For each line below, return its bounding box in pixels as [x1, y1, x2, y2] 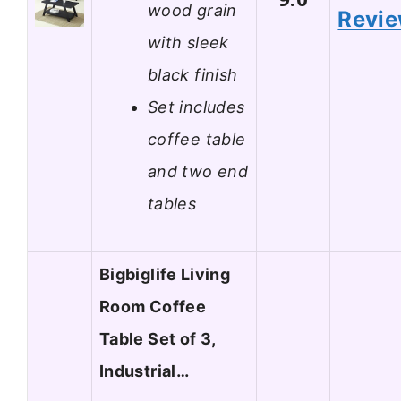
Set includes [148, 97, 245, 116]
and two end [148, 161, 248, 181]
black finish [148, 64, 238, 84]
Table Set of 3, [99, 329, 216, 349]
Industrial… [99, 362, 189, 381]
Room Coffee [99, 297, 206, 317]
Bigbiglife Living [99, 265, 231, 285]
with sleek [148, 32, 229, 52]
